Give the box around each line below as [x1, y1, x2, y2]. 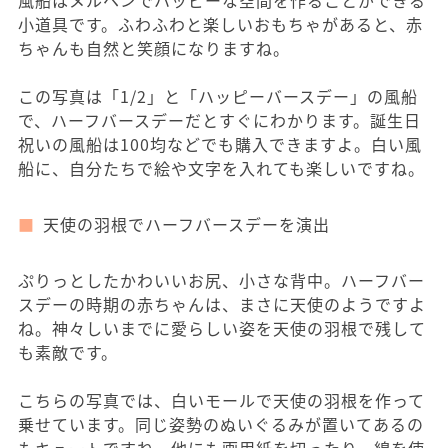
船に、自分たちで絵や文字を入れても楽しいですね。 [18, 156, 425, 180]
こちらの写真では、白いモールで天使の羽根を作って [18, 388, 425, 412]
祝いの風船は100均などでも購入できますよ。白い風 [18, 132, 422, 156]
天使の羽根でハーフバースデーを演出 [43, 212, 330, 236]
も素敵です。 [18, 340, 118, 364]
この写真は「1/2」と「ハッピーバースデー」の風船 [18, 84, 418, 108]
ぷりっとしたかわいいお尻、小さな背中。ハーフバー [18, 268, 425, 292]
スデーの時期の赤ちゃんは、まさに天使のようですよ [18, 292, 426, 316]
